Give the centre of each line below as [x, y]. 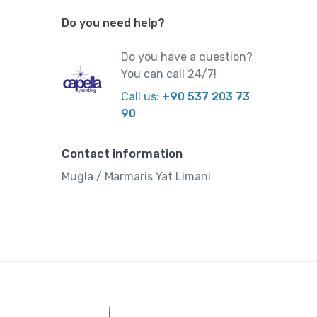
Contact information [122, 154]
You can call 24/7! [169, 74]
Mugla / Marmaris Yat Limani [136, 177]
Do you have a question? [187, 57]
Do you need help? [113, 23]
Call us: [142, 97]
